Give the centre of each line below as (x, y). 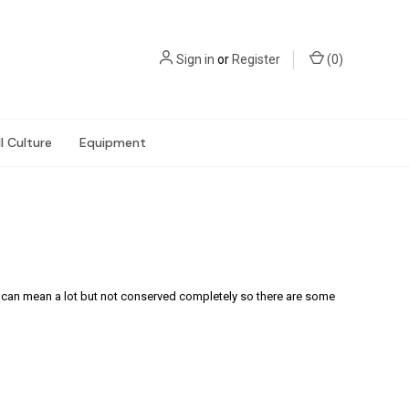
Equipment (113, 142)
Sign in (195, 59)
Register (256, 59)
